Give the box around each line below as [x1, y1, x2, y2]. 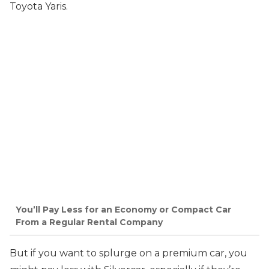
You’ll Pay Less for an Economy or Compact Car [16, 204, 231, 215]
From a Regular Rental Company [16, 216, 163, 228]
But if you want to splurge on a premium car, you [10, 247, 247, 259]
